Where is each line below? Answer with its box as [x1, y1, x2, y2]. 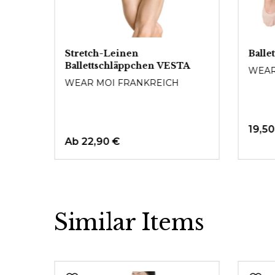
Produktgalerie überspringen [53, 261, 200, 273]
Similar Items [54, 209, 204, 236]
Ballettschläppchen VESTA [64, 60, 190, 71]
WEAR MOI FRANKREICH [64, 77, 179, 88]
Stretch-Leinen [64, 48, 139, 59]
